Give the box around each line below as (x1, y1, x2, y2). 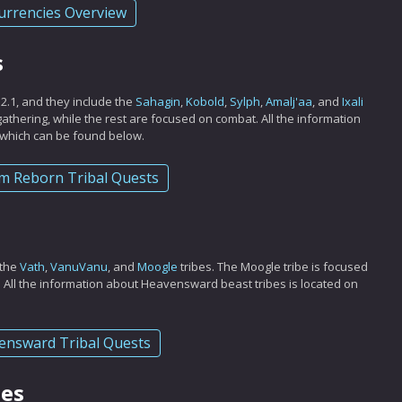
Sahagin (135, 93, 180, 109)
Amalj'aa (266, 93, 312, 109)
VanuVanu (50, 258, 108, 275)
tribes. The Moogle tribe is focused (178, 258, 368, 275)
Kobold (186, 93, 224, 109)
